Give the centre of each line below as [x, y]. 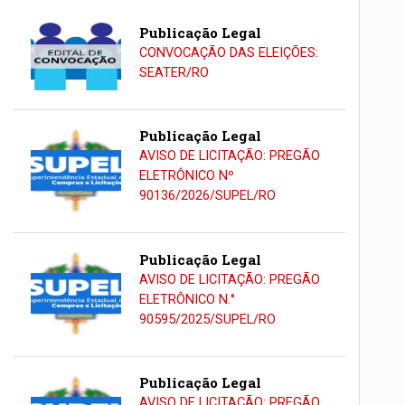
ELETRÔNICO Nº [186, 176]
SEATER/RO [174, 72]
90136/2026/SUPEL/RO [207, 196]
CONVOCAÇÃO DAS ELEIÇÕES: [228, 52]
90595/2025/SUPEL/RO [207, 319]
